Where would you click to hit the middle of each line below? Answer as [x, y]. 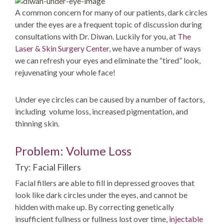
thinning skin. [37, 123]
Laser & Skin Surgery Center [62, 48]
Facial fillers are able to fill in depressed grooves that [105, 183]
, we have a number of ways [155, 48]
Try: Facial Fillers [48, 167]
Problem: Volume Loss [73, 151]
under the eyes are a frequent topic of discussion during [108, 24]
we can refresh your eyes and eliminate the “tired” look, [108, 60]
